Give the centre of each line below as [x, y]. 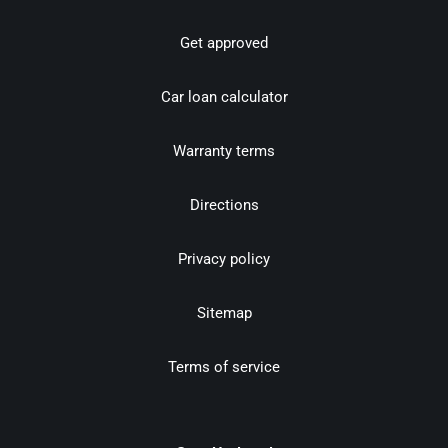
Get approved [224, 43]
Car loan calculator [224, 97]
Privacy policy [224, 259]
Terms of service [224, 367]
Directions [224, 205]
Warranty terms [224, 151]
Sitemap [224, 313]
